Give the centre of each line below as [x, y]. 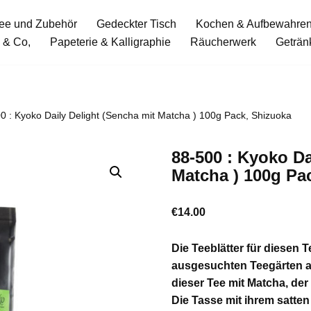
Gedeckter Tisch [136, 24]
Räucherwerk [223, 42]
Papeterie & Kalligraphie [110, 42]
